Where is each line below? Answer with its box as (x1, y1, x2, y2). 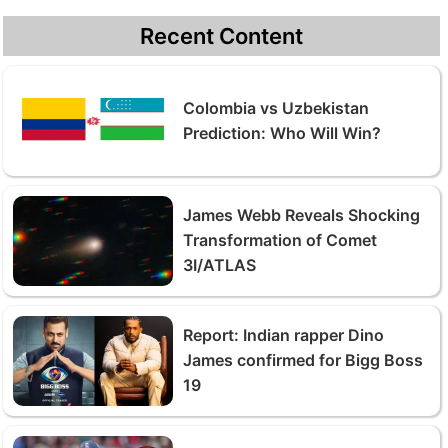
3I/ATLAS (183, 255, 256, 275)
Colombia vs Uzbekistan (183, 97, 369, 118)
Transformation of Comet (183, 230, 377, 250)
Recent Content (140, 22, 303, 49)
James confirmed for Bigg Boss (183, 350, 423, 370)
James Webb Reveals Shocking (183, 205, 420, 225)
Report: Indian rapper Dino (183, 325, 384, 345)
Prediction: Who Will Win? (183, 122, 381, 143)
